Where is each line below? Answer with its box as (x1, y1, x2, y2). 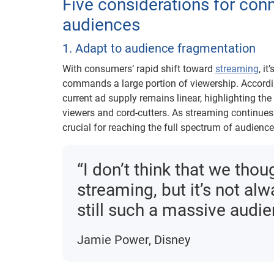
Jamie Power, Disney (77, 232, 190, 248)
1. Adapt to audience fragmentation (62, 41, 256, 56)
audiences (62, 15, 140, 35)
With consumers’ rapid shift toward (62, 63, 215, 75)
